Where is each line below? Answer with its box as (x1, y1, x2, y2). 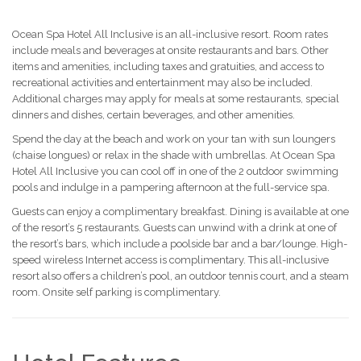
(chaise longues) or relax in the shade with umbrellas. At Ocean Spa (12, 149, 335, 161)
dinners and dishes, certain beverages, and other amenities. (12, 109, 295, 121)
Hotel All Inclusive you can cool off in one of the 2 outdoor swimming (12, 165, 338, 177)
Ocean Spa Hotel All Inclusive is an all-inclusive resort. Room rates (12, 28, 328, 40)
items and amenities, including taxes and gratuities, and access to (12, 60, 324, 73)
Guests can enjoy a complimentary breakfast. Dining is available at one (12, 205, 349, 218)
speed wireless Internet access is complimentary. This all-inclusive (12, 254, 329, 266)
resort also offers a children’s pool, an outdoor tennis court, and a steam (12, 270, 349, 282)
